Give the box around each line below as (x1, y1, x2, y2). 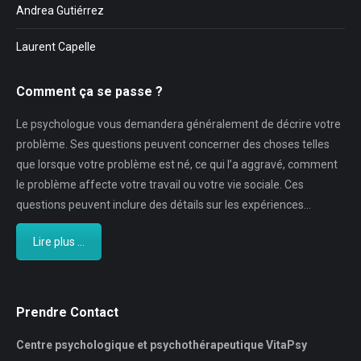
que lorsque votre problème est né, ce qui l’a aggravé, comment (16, 157, 338, 171)
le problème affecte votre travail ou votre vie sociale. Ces (16, 177, 304, 191)
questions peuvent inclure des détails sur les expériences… (16, 197, 311, 211)
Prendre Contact (16, 304, 118, 320)
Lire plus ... (33, 234, 85, 248)
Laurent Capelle (16, 39, 96, 53)
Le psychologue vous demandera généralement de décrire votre (16, 117, 341, 131)
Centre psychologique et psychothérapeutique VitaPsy (16, 338, 307, 351)
